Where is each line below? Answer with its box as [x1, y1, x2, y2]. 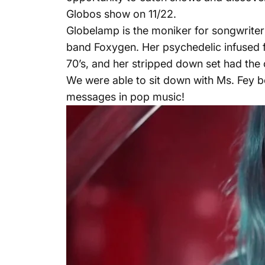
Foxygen [94, 40, 136, 53]
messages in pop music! [66, 90, 185, 103]
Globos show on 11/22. [66, 7, 179, 20]
